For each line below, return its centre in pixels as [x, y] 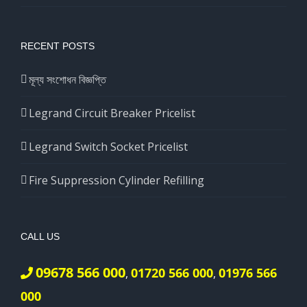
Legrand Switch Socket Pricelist [108, 146]
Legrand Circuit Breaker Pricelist [112, 113]
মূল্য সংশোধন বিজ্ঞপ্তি [67, 79]
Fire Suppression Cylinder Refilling [116, 180]
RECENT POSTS [58, 46]
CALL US [40, 236]
